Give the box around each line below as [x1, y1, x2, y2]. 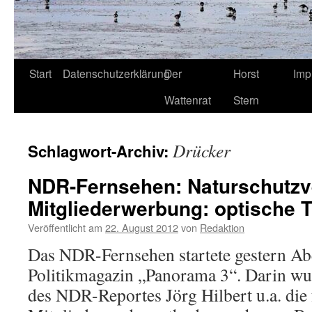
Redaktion [200, 220, 244, 235]
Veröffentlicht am [28, 220, 102, 235]
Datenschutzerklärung [63, 65, 170, 81]
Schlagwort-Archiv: [28, 140, 173, 162]
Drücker [173, 139, 231, 162]
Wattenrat [164, 92, 211, 107]
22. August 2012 [105, 220, 178, 235]
